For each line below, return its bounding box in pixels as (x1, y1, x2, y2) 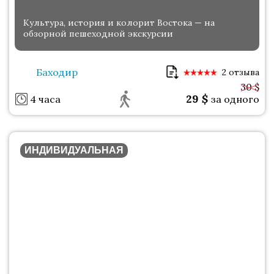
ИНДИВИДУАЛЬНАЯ (24, 145, 124, 156)
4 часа (30, 93, 61, 106)
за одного (211, 93, 259, 106)
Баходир (36, 66, 78, 79)
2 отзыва (222, 67, 259, 78)
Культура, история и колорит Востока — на (23, 17, 215, 29)
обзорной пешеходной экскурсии (23, 28, 173, 40)
